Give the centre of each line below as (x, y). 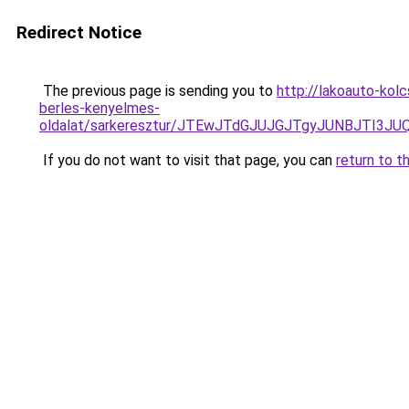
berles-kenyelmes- (100, 108)
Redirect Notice (79, 32)
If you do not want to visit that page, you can (188, 160)
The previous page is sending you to (158, 91)
